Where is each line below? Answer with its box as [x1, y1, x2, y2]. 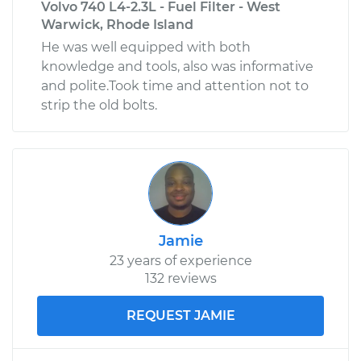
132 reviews [144, 270, 217, 286]
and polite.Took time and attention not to [41, 77, 309, 93]
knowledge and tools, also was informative [41, 58, 313, 74]
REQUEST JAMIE [126, 307, 235, 323]
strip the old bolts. [41, 97, 157, 113]
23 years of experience [109, 252, 252, 268]
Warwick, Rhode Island [41, 16, 193, 32]
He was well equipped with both [41, 39, 251, 55]
